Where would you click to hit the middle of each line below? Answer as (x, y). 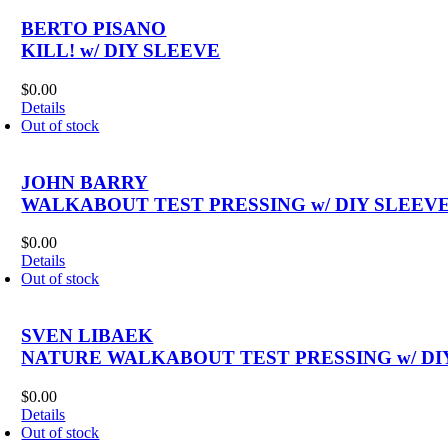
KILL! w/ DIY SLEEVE (121, 51)
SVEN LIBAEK (87, 335)
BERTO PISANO (94, 29)
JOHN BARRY (85, 182)
